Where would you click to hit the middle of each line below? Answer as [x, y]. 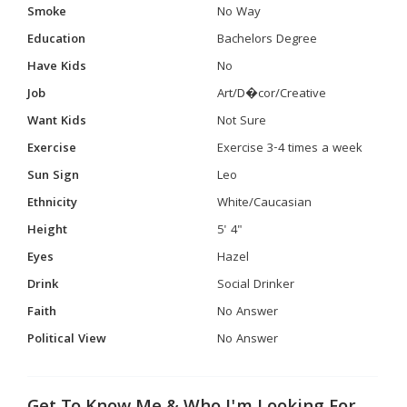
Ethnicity [52, 203]
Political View [67, 339]
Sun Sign [53, 176]
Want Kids [57, 121]
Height [47, 230]
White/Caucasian [264, 203]
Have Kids [57, 67]
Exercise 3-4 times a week [290, 149]
